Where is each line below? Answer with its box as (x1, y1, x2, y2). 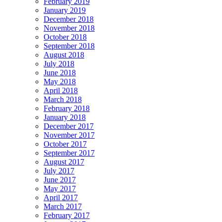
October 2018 (44, 32, 87, 41)
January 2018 (44, 112, 86, 121)
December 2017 (44, 121, 94, 130)
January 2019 (44, 5, 86, 14)
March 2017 (44, 202, 82, 211)
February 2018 (44, 104, 90, 112)
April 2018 (44, 86, 78, 95)
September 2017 (44, 148, 95, 157)
